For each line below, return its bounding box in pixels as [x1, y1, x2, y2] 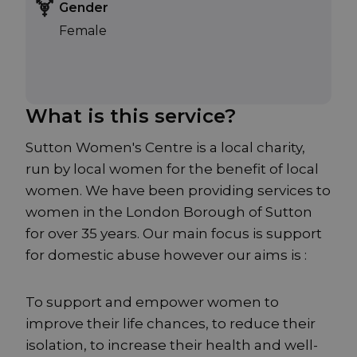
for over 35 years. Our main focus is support [25, 226, 322, 242]
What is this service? [25, 104, 236, 128]
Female [59, 23, 107, 39]
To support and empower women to [25, 294, 279, 311]
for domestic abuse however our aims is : [25, 247, 307, 264]
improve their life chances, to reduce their [25, 316, 316, 332]
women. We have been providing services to [25, 182, 331, 199]
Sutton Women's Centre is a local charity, [25, 139, 305, 156]
